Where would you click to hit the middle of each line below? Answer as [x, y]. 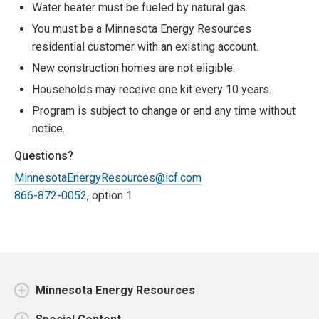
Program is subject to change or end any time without [164, 111]
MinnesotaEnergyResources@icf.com [108, 178]
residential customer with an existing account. [145, 47]
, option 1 [110, 196]
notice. [48, 129]
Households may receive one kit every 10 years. [152, 90]
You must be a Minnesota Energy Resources [142, 29]
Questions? [44, 156]
